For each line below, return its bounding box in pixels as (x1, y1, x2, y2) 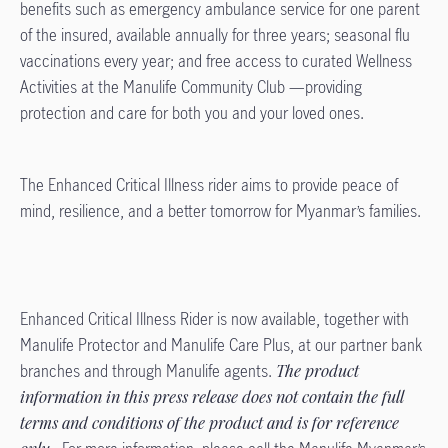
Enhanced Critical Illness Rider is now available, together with (20, 308, 409, 330)
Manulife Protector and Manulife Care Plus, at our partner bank (20, 334, 422, 356)
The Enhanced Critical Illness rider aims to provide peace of (20, 174, 398, 196)
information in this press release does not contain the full (20, 386, 404, 408)
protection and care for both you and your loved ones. (20, 102, 364, 124)
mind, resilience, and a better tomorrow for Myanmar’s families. (20, 200, 421, 222)
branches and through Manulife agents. (20, 360, 276, 382)
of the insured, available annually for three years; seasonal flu (20, 24, 410, 46)
